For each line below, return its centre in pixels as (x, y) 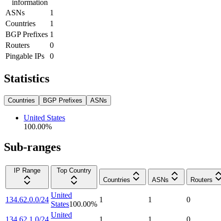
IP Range (27, 171)
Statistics (27, 78)
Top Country (74, 171)
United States (44, 117)
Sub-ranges (32, 147)
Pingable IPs (25, 56)
